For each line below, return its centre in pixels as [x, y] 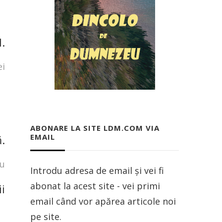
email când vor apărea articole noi [103, 201]
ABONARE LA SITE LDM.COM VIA [95, 128]
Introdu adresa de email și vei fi [97, 171]
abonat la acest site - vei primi [95, 186]
